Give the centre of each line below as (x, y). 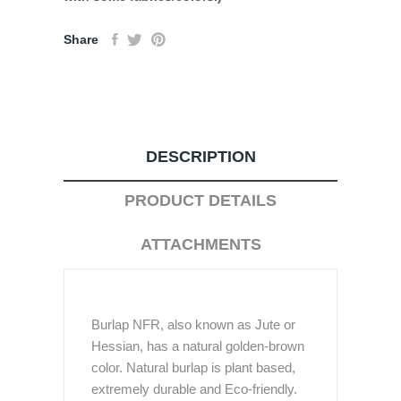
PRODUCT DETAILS (200, 200)
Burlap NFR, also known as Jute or (193, 324)
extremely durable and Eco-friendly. (194, 389)
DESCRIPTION (200, 157)
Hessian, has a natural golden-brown (198, 346)
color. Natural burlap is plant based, (193, 367)
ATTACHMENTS (200, 244)
